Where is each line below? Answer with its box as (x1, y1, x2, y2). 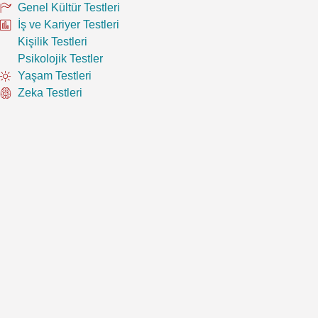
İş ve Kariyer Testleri (18, 18, 119, 31)
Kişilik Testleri (18, 35, 87, 48)
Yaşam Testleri (18, 69, 92, 82)
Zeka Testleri (18, 86, 82, 99)
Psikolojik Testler (18, 52, 103, 65)
